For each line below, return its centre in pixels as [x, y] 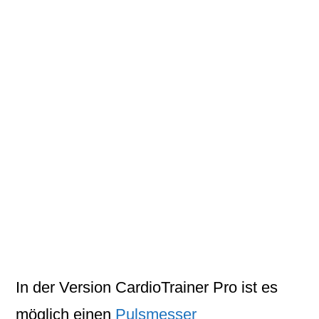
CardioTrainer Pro [177, 287]
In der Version [66, 287]
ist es [258, 287]
